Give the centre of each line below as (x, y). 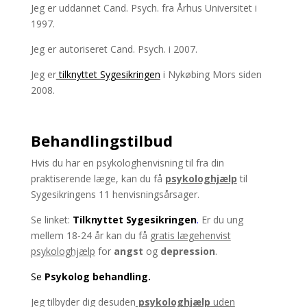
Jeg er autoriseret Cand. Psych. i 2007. (114, 49)
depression (187, 251)
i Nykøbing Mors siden (211, 74)
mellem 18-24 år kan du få (90, 235)
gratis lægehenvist (190, 235)
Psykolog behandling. (97, 277)
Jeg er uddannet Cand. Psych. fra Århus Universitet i (144, 8)
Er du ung (221, 220)
